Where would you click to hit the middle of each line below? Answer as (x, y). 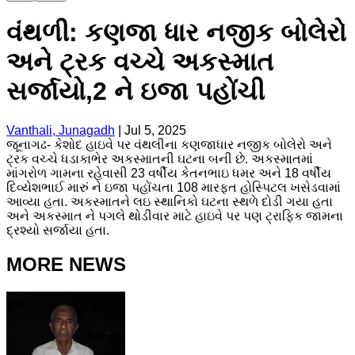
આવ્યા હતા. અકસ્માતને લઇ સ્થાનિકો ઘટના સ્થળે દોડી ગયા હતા (170, 201)
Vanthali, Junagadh (61, 130)
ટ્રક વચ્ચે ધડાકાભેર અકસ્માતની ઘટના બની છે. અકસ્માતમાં (160, 158)
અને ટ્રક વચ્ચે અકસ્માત (140, 62)
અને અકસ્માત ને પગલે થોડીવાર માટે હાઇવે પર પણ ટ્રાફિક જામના (175, 216)
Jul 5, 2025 (155, 130)
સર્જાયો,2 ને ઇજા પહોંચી (136, 92)
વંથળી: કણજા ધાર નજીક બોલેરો (176, 33)
